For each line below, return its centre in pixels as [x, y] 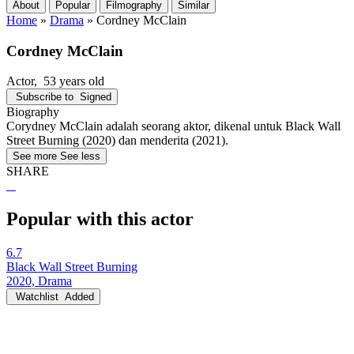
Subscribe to [45, 97]
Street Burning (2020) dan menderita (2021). [117, 141]
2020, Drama [39, 281]
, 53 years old [69, 81]
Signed [96, 97]
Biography [33, 112]
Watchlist [37, 297]
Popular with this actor [100, 219]
